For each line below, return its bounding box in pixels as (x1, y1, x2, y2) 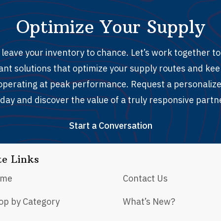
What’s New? (123, 196, 175, 208)
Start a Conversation (69, 120, 152, 132)
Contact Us (123, 173, 168, 184)
